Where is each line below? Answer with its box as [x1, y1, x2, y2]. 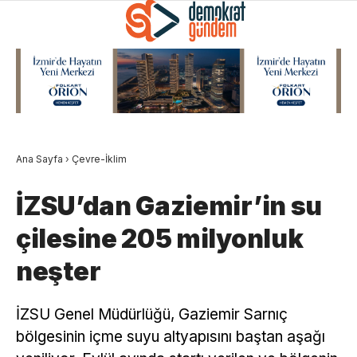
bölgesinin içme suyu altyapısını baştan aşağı [16, 327, 325, 346]
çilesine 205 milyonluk [16, 222, 304, 254]
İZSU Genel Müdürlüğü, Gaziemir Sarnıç [16, 304, 288, 324]
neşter [16, 255, 101, 287]
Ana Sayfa [16, 152, 63, 165]
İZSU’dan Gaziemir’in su [16, 190, 323, 222]
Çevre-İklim [72, 152, 127, 165]
